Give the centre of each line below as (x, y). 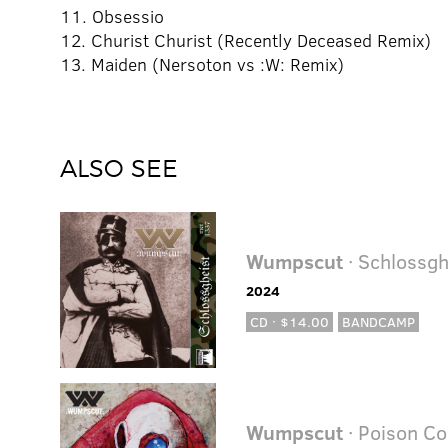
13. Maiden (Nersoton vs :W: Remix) (202, 64)
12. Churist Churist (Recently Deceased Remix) (245, 40)
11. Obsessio (112, 16)
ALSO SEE (119, 169)
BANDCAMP (379, 322)
